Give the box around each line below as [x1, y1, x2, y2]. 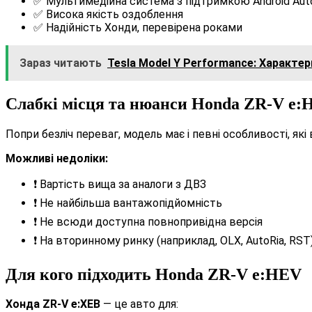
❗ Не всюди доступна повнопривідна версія [33, 214, 263, 228]
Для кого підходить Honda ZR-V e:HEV [6, 265, 302, 283]
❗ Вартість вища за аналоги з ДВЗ [33, 177, 206, 191]
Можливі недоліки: [6, 151, 108, 165]
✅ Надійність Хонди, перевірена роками [33, 20, 242, 34]
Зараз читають [19, 56, 102, 70]
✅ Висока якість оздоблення [33, 7, 183, 21]
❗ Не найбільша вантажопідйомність [33, 196, 222, 210]
